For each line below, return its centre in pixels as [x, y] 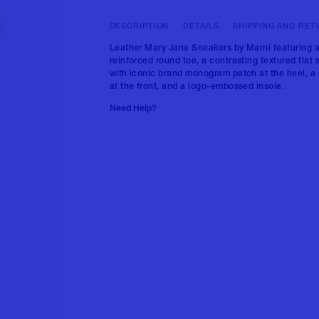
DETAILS [201, 27]
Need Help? [133, 109]
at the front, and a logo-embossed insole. [197, 87]
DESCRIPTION [139, 27]
